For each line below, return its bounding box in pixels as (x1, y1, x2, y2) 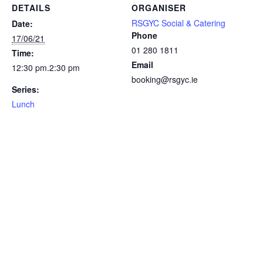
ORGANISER (131, 2, 186, 14)
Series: (12, 83, 39, 96)
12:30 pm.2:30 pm (12, 62, 80, 74)
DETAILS (12, 2, 50, 14)
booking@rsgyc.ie (131, 73, 198, 86)
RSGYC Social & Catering (131, 17, 225, 29)
